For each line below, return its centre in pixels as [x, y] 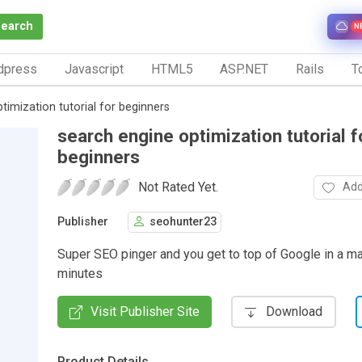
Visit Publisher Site [145, 311]
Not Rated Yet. [178, 187]
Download [294, 311]
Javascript [94, 69]
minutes [80, 273]
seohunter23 [183, 222]
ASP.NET [244, 69]
